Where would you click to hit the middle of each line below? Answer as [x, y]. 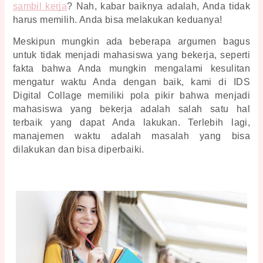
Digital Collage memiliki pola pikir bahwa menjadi [131, 95]
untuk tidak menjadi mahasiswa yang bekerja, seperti [131, 55]
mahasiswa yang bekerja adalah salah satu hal [131, 109]
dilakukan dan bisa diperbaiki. [80, 149]
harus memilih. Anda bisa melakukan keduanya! [117, 20]
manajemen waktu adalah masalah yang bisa [131, 136]
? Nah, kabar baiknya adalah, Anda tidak [159, 6]
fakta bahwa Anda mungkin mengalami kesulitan [131, 68]
